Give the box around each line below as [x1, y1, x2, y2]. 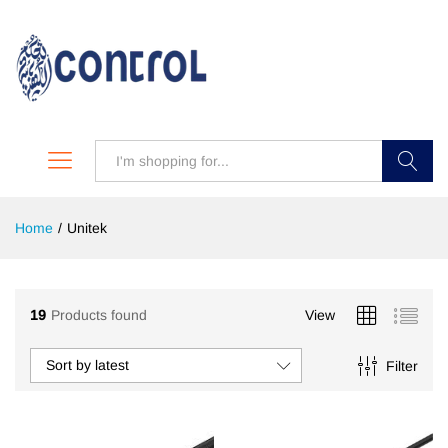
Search [385, 195, 431, 211]
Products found [51, 306, 147, 323]
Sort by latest [46, 357, 129, 373]
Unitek [67, 220, 107, 236]
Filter [385, 357, 418, 374]
